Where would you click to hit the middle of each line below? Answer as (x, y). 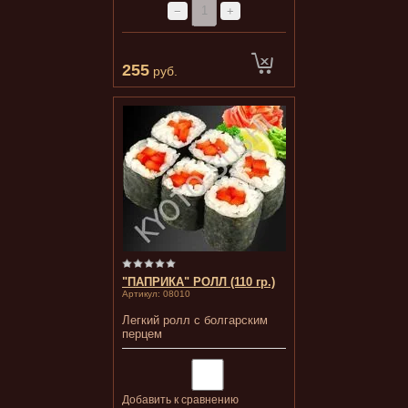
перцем (142, 334)
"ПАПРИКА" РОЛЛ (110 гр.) (199, 282)
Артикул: (141, 294)
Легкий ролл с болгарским (195, 320)
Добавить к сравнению (180, 400)
